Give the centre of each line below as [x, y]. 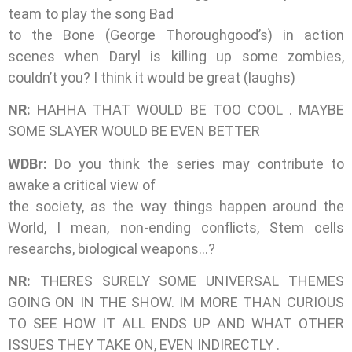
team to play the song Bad [91, 14]
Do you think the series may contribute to [196, 163]
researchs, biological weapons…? [112, 248]
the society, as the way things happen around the [176, 206]
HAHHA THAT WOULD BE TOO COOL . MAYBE [191, 110]
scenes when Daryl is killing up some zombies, [176, 57]
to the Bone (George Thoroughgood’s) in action [176, 35]
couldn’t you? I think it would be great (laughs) [152, 78]
